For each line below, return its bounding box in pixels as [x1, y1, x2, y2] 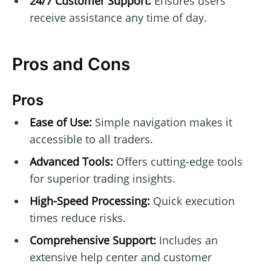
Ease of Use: [29, 114, 92, 129]
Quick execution [149, 193, 235, 208]
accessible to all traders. [29, 131, 153, 146]
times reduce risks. [29, 210, 126, 225]
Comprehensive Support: [29, 232, 156, 247]
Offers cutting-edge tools [113, 154, 243, 169]
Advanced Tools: [29, 154, 113, 169]
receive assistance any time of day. [29, 10, 207, 25]
